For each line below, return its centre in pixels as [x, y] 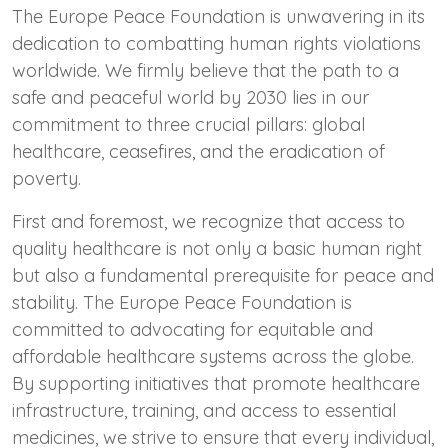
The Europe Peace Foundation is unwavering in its [218, 16]
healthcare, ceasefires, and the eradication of [198, 151]
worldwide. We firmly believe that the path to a [205, 70]
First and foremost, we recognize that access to [208, 221]
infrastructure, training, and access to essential [204, 410]
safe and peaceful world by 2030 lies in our [190, 97]
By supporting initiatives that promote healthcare [216, 383]
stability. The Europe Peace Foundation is [182, 302]
